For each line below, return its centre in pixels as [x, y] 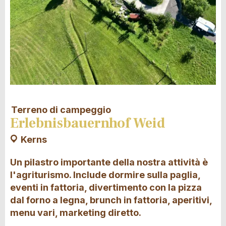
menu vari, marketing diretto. [76, 212]
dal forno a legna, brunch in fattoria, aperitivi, [111, 200]
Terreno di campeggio [61, 109]
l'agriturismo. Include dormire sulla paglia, [105, 175]
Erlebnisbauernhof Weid [88, 123]
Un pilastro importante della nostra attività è [109, 162]
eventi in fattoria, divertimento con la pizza [106, 187]
